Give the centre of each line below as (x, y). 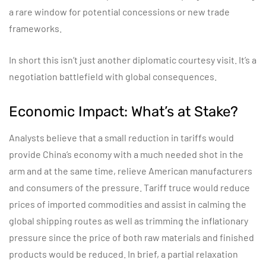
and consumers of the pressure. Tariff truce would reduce (129, 187)
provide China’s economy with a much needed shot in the (126, 154)
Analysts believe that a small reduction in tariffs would (121, 137)
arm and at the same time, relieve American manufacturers (131, 171)
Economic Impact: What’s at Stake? (123, 112)
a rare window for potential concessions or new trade (119, 12)
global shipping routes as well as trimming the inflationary (129, 221)
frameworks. (35, 28)
